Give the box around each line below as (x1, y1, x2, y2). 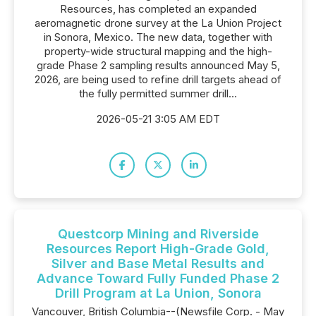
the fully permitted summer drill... (79, 87, 237, 100)
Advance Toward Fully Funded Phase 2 (37, 271, 279, 286)
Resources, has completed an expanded (59, 2, 257, 16)
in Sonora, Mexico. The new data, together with (44, 30, 272, 44)
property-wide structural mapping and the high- (44, 44, 272, 58)
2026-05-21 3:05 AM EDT (96, 112, 220, 126)
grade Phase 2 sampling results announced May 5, (36, 59, 280, 72)
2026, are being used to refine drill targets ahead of (35, 73, 281, 86)
